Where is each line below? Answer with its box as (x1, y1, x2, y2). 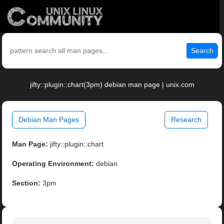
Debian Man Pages (18, 115, 79, 124)
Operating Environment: (12, 159, 94, 168)
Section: (12, 179, 41, 187)
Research (170, 115, 201, 124)
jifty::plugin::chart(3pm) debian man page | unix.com (29, 80, 194, 89)
